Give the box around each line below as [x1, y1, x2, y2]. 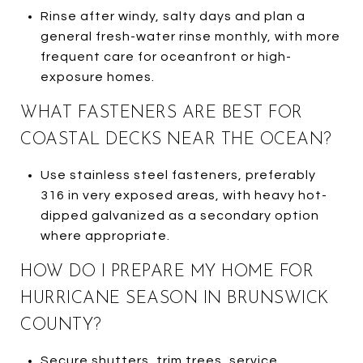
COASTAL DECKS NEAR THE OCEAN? [20, 130, 332, 148]
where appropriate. [40, 228, 170, 242]
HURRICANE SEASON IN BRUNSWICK [20, 289, 329, 307]
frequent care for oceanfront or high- [40, 49, 292, 63]
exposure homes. [40, 70, 155, 83]
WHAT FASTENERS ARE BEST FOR [20, 104, 303, 122]
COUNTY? [20, 316, 102, 334]
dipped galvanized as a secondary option [40, 208, 319, 222]
